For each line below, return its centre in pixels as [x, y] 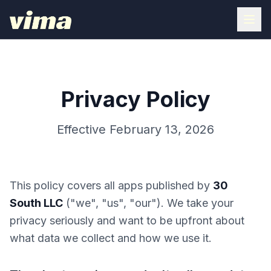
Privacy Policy [135, 99]
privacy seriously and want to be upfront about [127, 220]
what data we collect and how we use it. [111, 238]
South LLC [36, 203]
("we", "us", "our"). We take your [148, 203]
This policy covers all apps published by [111, 185]
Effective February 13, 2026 [135, 129]
